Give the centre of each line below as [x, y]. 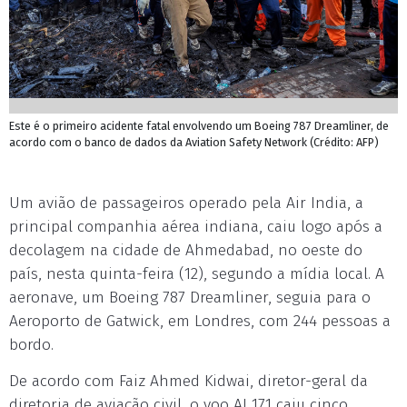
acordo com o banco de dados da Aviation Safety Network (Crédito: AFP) [194, 142]
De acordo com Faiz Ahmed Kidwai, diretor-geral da [189, 381]
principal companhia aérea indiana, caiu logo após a [196, 227]
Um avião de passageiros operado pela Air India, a [186, 203]
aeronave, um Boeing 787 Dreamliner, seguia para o [190, 298]
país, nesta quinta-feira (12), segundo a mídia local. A [197, 274]
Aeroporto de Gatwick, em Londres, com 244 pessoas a [200, 321]
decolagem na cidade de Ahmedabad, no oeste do [186, 250]
